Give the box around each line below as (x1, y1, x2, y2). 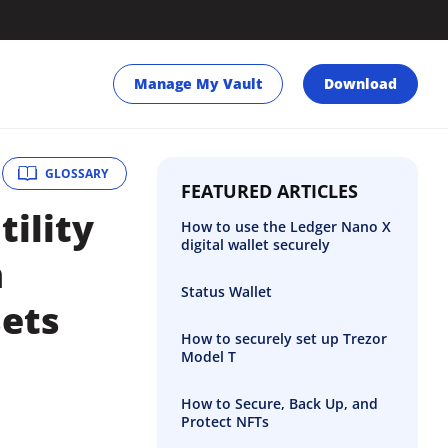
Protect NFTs (180, 412, 269, 431)
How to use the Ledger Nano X (180, 217, 391, 236)
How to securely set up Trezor (180, 329, 387, 348)
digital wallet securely (180, 235, 330, 254)
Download (324, 73, 397, 93)
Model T (180, 347, 236, 366)
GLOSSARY (44, 164, 108, 182)
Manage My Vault (134, 73, 262, 93)
